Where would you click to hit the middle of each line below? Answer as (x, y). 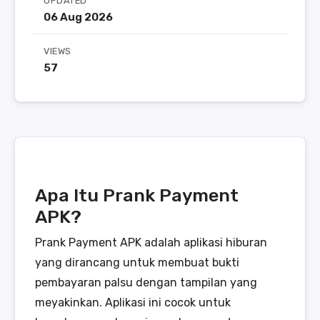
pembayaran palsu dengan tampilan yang (146, 282)
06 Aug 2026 (78, 17)
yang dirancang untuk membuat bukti (137, 262)
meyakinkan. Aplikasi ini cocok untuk (133, 302)
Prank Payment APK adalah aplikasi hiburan (151, 242)
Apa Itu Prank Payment (137, 195)
